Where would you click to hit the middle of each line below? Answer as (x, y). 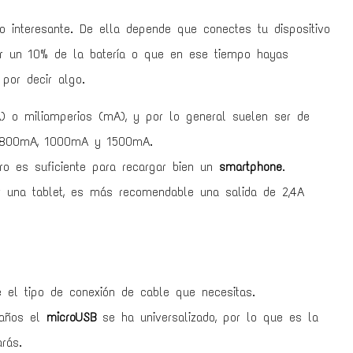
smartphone (251, 166)
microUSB (71, 318)
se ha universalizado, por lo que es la (207, 318)
